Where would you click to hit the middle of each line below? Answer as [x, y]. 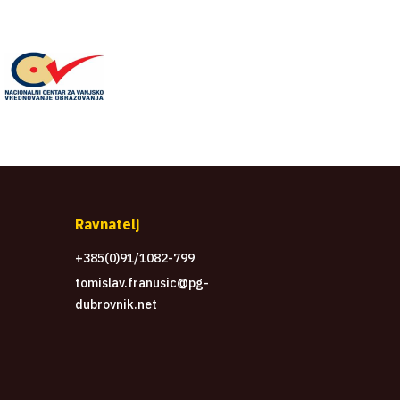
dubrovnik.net [116, 305]
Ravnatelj [108, 225]
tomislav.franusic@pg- [142, 283]
